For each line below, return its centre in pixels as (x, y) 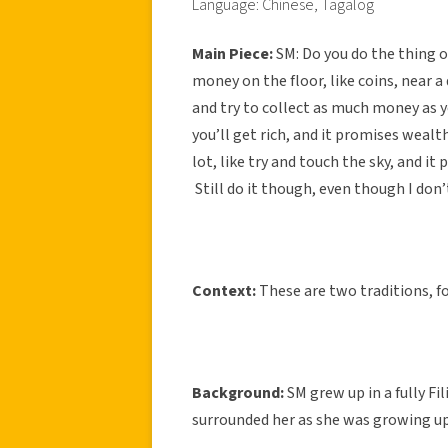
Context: (225, 290)
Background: (239, 392)
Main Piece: (234, 53)
